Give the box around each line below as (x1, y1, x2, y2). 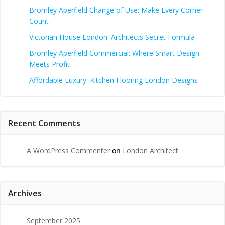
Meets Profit (29, 59, 70, 69)
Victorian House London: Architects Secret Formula (29, 32, 195, 42)
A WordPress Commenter (27, 146, 110, 155)
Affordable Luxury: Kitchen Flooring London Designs (29, 75, 198, 85)
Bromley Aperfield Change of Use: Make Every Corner (29, 5, 203, 15)
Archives (8, 188, 42, 199)
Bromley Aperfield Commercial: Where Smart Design (29, 48, 199, 58)
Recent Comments (8, 118, 80, 129)
